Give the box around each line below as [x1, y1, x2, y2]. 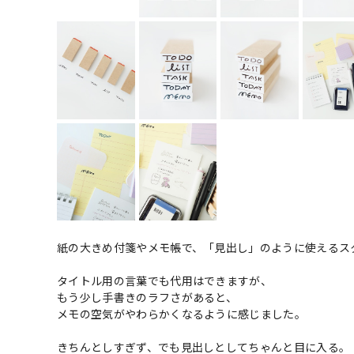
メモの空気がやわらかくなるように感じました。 [57, 307, 307, 321]
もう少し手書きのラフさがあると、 [57, 291, 238, 304]
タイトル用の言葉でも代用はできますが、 [57, 274, 273, 288]
